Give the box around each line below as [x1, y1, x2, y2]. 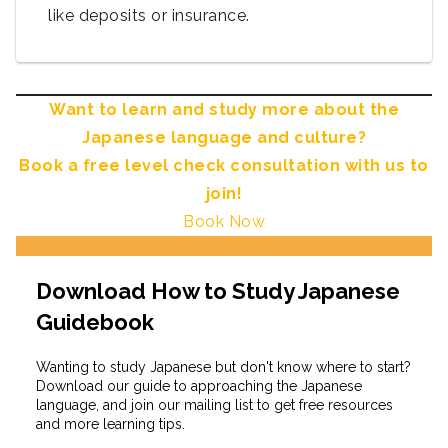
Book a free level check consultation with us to [19, 156, 429, 176]
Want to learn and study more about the [49, 100, 399, 120]
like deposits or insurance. [48, 6, 250, 26]
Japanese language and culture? [82, 128, 366, 148]
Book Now [183, 212, 265, 232]
